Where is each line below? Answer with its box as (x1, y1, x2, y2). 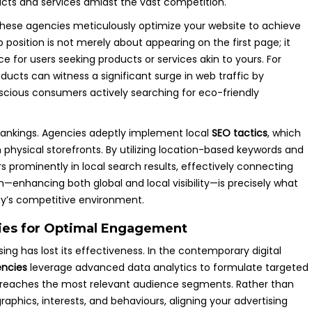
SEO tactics (212, 126, 267, 140)
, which (267, 126, 301, 140)
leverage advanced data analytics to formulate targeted (27, 260, 309, 274)
